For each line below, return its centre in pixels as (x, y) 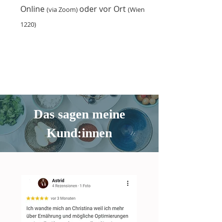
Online (33, 9)
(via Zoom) (63, 9)
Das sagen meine (79, 114)
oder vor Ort (104, 9)
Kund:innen (79, 133)
